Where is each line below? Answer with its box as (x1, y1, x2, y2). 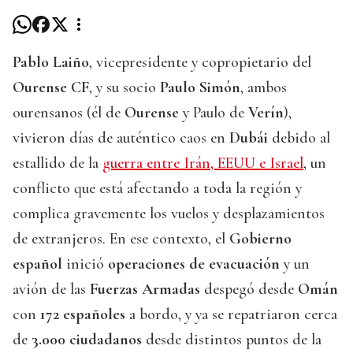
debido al (268, 128, 330, 148)
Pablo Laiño (13, 53, 89, 72)
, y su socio (89, 78, 160, 98)
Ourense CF (13, 78, 89, 98)
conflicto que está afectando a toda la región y (13, 179, 302, 199)
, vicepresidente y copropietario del (89, 53, 311, 72)
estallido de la (13, 154, 102, 173)
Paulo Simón (160, 78, 240, 98)
